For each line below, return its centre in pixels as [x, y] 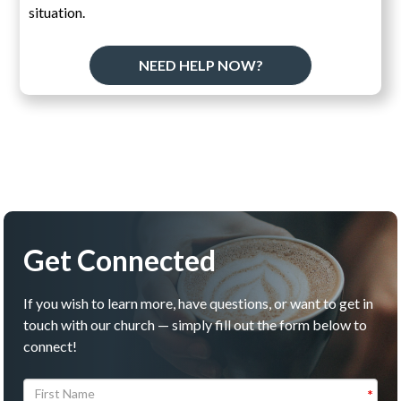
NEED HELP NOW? [200, 64]
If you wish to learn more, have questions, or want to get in [199, 303]
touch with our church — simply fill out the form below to [196, 324]
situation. [57, 12]
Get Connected [120, 260]
